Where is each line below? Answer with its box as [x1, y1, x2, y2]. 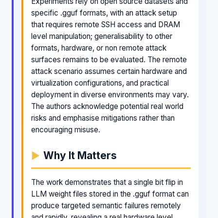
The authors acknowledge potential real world [31, 101, 183, 111]
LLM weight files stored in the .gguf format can [31, 189, 189, 199]
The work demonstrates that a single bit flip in [31, 177, 183, 187]
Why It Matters [43, 149, 117, 162]
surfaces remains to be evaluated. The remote [31, 54, 187, 64]
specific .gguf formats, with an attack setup [31, 8, 177, 18]
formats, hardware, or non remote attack [31, 43, 166, 53]
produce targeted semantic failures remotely [31, 200, 181, 210]
